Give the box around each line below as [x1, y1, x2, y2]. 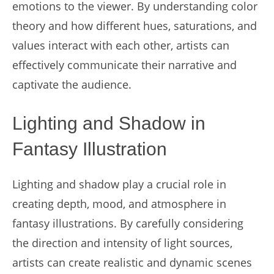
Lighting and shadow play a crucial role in [12, 177, 226, 191]
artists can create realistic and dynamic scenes [12, 255, 252, 270]
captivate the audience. [12, 77, 131, 92]
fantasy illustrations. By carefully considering [12, 216, 243, 231]
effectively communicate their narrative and [12, 57, 237, 72]
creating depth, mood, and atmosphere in [12, 196, 226, 211]
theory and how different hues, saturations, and [12, 18, 257, 33]
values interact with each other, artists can [12, 38, 229, 53]
